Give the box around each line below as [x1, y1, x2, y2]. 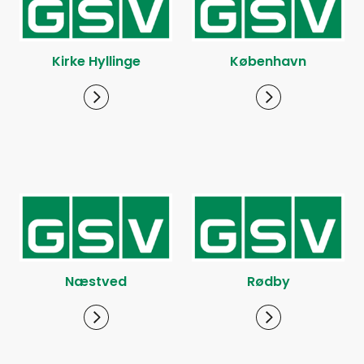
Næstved [65, 272, 127, 291]
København [230, 52, 306, 71]
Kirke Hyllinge [51, 52, 141, 71]
